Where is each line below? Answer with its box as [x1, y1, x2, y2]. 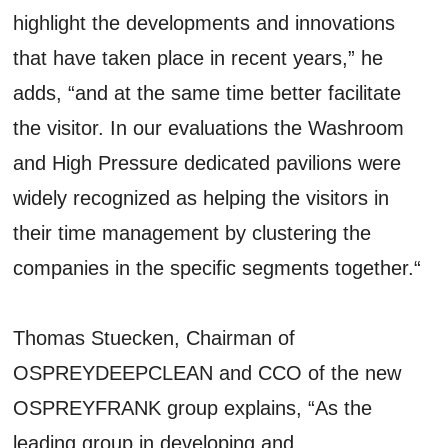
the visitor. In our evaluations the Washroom [13, 116, 405, 139]
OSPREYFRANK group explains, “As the [13, 396, 373, 419]
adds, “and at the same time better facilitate [13, 81, 402, 104]
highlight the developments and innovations [13, 11, 396, 34]
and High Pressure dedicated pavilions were [13, 151, 402, 174]
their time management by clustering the [13, 221, 372, 244]
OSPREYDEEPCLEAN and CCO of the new [13, 361, 402, 384]
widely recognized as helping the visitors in [13, 186, 390, 209]
